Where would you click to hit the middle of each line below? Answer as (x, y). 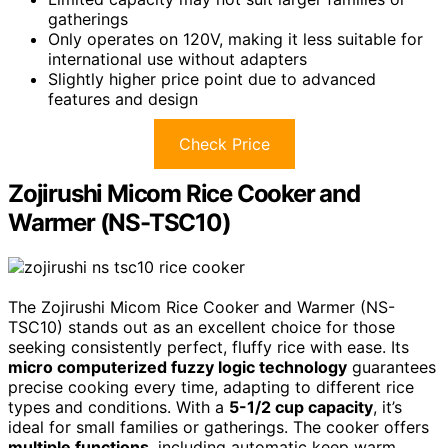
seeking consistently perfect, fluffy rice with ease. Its (208, 346)
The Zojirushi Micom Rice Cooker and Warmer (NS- (201, 306)
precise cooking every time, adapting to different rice (211, 386)
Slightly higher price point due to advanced (212, 78)
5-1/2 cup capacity (301, 406)
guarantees (391, 366)
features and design (123, 98)
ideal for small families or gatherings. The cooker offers (218, 426)
